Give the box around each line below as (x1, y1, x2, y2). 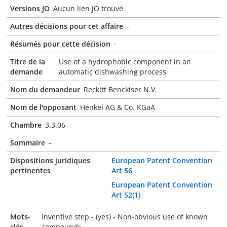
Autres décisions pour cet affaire (10, 21, 123, 31)
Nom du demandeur (10, 85, 80, 94)
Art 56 (111, 166, 133, 175)
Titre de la (10, 57, 45, 66)
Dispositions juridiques (10, 156, 90, 165)
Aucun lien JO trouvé (53, 4, 123, 13)
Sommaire (10, 138, 45, 147)
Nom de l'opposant (10, 102, 77, 112)
